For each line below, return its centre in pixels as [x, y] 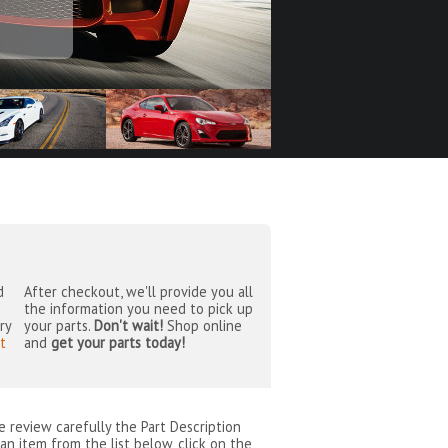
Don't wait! [128, 326]
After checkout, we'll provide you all [138, 292]
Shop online [202, 326]
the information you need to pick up [138, 309]
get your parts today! [117, 343]
